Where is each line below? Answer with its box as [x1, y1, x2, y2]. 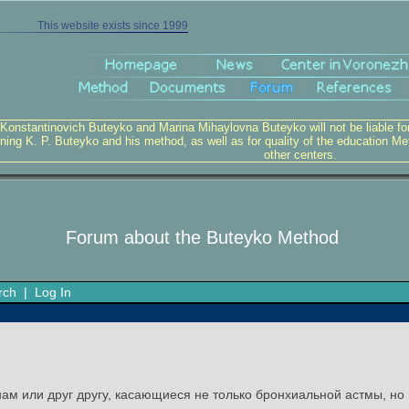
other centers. [264, 148, 337, 162]
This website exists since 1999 [37, 19, 188, 32]
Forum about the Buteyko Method [66, 227, 339, 247]
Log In [35, 285, 71, 299]
